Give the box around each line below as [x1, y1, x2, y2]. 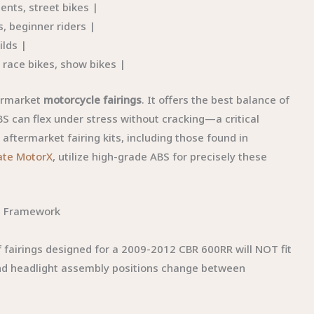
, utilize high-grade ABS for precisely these [53, 149, 268, 163]
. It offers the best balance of [142, 92, 290, 107]
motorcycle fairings [43, 92, 142, 107]
